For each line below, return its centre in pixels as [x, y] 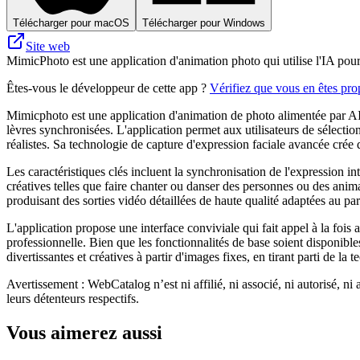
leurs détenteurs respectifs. [73, 298]
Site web [48, 46]
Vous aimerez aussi [84, 332]
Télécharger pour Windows [204, 22]
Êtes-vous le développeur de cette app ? [108, 88]
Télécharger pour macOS [71, 22]
